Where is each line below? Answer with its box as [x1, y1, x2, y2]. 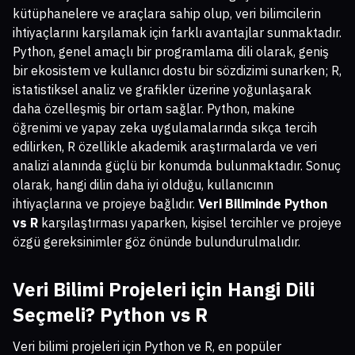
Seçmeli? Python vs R [13, 302, 208, 328]
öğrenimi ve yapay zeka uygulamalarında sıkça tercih [13, 120, 317, 136]
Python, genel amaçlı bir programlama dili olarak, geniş [13, 44, 329, 60]
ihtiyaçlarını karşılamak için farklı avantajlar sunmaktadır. [13, 25, 342, 41]
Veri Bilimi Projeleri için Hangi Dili [13, 277, 315, 303]
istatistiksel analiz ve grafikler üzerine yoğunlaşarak [13, 82, 311, 98]
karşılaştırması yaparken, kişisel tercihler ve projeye [38, 215, 342, 231]
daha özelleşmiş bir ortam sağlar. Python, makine [13, 101, 295, 117]
